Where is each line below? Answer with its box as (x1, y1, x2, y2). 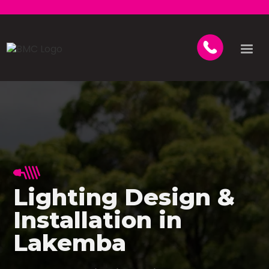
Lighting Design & (13, 183, 235, 211)
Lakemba (13, 229, 127, 257)
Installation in (13, 206, 183, 234)
